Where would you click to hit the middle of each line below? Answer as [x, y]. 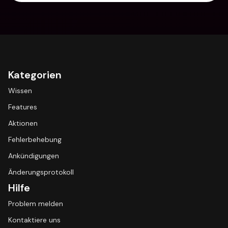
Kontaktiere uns [34, 220]
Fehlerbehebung [35, 139]
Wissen [20, 91]
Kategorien [35, 75]
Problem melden [36, 204]
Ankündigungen [34, 156]
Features [23, 107]
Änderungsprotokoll [41, 172]
